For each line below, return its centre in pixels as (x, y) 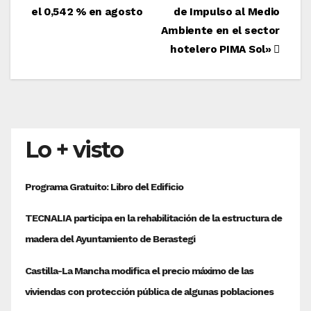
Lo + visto (74, 149)
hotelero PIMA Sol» (222, 49)
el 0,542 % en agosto (87, 11)
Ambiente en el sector (220, 30)
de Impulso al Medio (226, 11)
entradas (77, 53)
